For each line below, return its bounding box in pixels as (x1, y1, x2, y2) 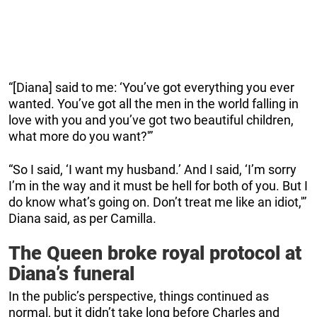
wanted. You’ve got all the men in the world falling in (8, 96, 299, 112)
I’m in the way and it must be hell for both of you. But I (8, 178, 308, 194)
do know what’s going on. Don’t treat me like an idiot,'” (8, 195, 306, 210)
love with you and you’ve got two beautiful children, (8, 113, 294, 128)
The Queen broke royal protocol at (8, 242, 301, 265)
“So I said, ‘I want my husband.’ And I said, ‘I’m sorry (8, 162, 296, 178)
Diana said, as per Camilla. (8, 211, 156, 226)
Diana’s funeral (8, 263, 134, 286)
